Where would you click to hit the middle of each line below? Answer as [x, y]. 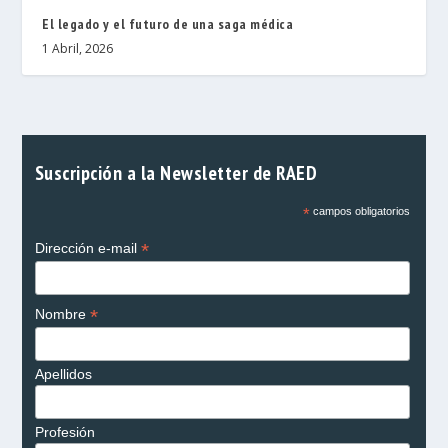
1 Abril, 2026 [78, 49]
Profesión [64, 432]
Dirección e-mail [87, 248]
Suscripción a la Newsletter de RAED [175, 173]
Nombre [62, 314]
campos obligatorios [359, 211]
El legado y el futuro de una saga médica [168, 24]
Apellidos [63, 374]
